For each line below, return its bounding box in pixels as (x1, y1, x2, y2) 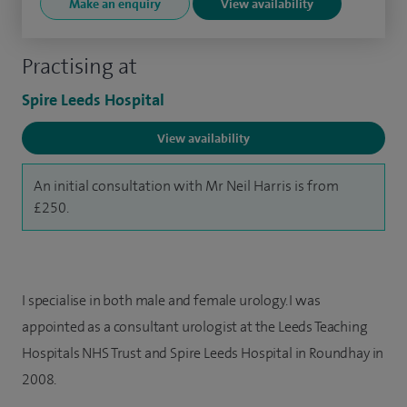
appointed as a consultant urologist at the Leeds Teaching (22, 316, 368, 336)
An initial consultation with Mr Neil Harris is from (34, 175, 339, 195)
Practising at (22, 51, 137, 81)
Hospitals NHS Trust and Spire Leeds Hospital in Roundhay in (22, 342, 384, 362)
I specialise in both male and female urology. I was (22, 290, 321, 310)
